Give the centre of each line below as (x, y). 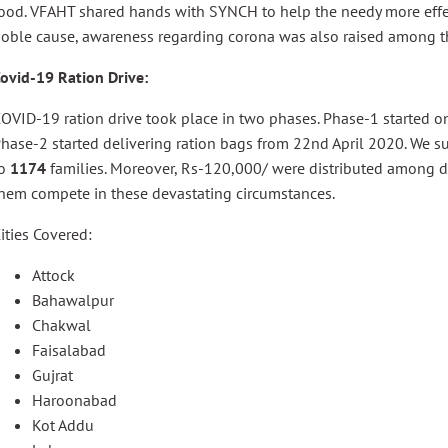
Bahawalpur (73, 300)
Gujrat (52, 375)
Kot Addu (63, 425)
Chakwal (61, 325)
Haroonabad (74, 400)
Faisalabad (69, 350)
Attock (53, 275)
